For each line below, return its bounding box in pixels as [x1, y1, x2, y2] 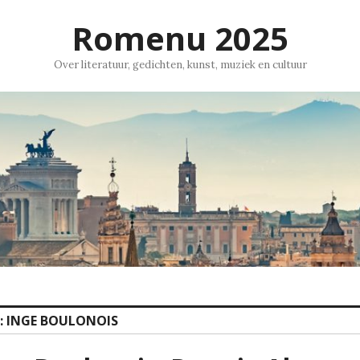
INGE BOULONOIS [6, 312, 118, 330]
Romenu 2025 [72, 16, 288, 60]
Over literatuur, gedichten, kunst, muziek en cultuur [53, 58, 307, 72]
